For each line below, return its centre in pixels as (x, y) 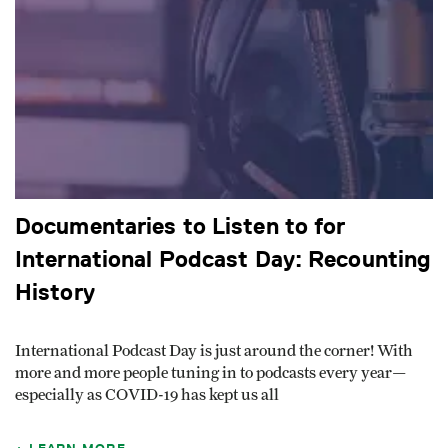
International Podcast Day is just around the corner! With (214, 351)
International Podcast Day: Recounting (223, 259)
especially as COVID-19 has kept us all (147, 395)
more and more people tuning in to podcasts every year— (210, 373)
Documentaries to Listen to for (180, 226)
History (55, 292)
